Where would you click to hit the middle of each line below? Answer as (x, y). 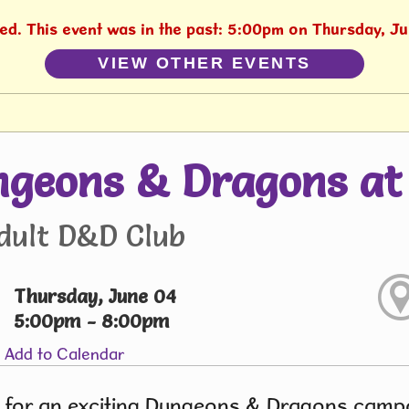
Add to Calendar (65, 353)
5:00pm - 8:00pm (92, 320)
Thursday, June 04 (95, 296)
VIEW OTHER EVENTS (204, 63)
